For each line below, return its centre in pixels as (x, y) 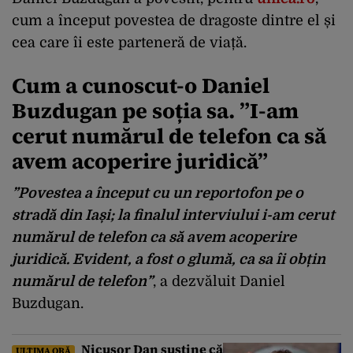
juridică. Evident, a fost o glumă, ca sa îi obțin (169, 259)
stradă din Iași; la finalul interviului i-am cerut (173, 215)
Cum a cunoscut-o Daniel (141, 85)
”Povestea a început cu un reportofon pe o (158, 193)
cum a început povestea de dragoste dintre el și (174, 20)
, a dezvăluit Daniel (219, 281)
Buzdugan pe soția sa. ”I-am (155, 110)
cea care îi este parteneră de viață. (129, 42)
